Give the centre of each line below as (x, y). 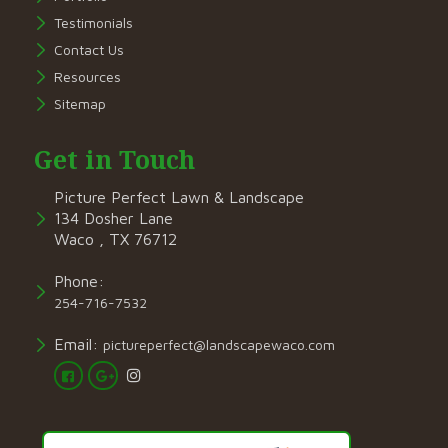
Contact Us (88, 49)
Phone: (78, 280)
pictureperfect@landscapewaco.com (218, 344)
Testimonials (93, 22)
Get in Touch (114, 158)
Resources (87, 76)
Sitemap (79, 103)
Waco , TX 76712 (115, 238)
